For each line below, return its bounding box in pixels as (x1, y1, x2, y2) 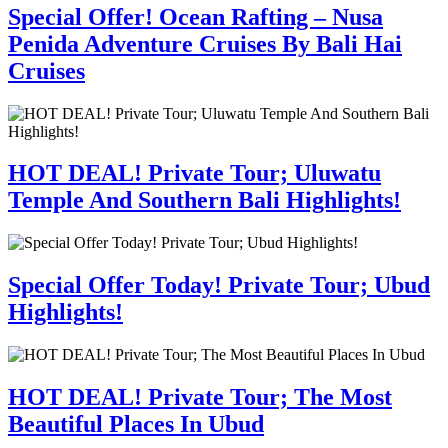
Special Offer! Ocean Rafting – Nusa (8, 3, 383, 30)
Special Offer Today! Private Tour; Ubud (8, 272, 430, 299)
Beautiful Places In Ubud (8, 411, 264, 438)
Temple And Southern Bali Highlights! (8, 187, 401, 214)
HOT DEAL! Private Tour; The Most (8, 384, 392, 411)
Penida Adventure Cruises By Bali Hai (8, 30, 402, 57)
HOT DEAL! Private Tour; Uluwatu (8, 160, 381, 187)
